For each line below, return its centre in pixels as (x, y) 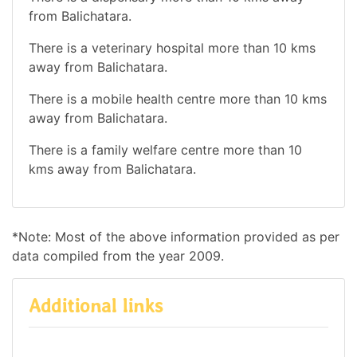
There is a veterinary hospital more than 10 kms (172, 47)
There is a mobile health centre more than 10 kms (178, 98)
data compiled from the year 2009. (118, 255)
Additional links (96, 305)
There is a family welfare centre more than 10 (165, 149)
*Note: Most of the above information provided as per (176, 236)
